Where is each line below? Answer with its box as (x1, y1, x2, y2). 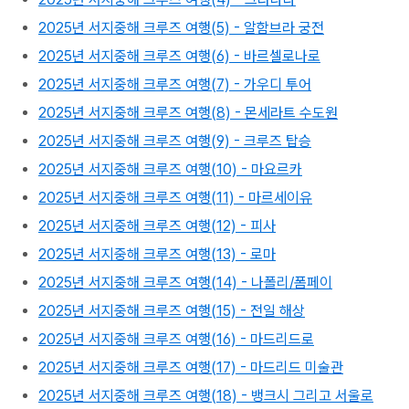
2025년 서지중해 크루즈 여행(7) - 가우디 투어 (38, 76, 311, 93)
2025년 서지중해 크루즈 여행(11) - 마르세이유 (38, 189, 312, 206)
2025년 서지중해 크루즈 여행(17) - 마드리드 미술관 (38, 359, 343, 376)
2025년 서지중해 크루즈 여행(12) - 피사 (38, 217, 276, 235)
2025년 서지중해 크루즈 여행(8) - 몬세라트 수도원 (38, 104, 338, 121)
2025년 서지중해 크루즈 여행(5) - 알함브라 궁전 (38, 19, 324, 37)
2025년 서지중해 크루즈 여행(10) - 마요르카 (38, 161, 302, 178)
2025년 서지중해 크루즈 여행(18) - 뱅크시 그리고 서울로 (38, 387, 373, 404)
